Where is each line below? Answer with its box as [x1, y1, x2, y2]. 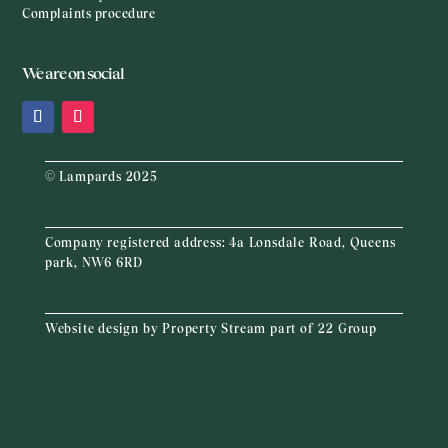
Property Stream [162, 322, 267, 337]
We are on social [22, 64, 125, 84]
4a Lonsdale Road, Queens [229, 236, 396, 251]
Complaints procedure [22, 7, 156, 22]
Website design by [44, 322, 163, 337]
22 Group [314, 322, 377, 337]
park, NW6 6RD [44, 256, 144, 271]
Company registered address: [44, 236, 230, 251]
